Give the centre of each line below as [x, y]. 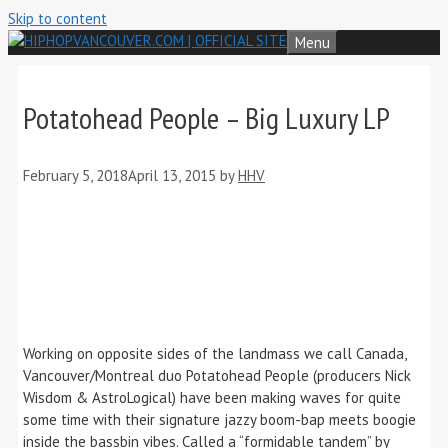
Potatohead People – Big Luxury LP [206, 117]
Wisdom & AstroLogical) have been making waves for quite [212, 397]
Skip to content [57, 18]
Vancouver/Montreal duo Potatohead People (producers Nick [217, 375]
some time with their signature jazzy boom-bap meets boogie [219, 419]
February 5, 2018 [75, 175]
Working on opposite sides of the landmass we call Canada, [214, 353]
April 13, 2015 [172, 175]
